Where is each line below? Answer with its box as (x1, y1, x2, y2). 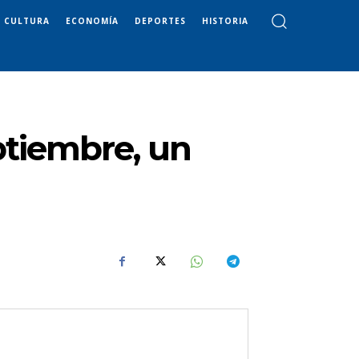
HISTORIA (202, 14, 248, 26)
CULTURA (4, 14, 50, 26)
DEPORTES (135, 14, 186, 26)
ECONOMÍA (66, 14, 119, 26)
